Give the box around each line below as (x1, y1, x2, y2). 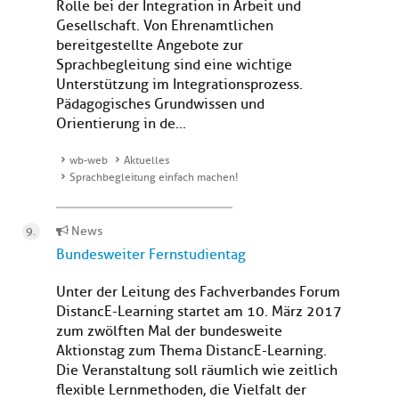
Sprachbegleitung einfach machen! (69, 170, 238, 185)
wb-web (69, 153, 108, 168)
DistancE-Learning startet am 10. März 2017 (56, 303, 342, 322)
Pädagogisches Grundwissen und (56, 95, 265, 114)
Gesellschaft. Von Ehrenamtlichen (56, 17, 273, 36)
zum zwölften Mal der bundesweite (56, 322, 282, 341)
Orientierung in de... (56, 115, 186, 134)
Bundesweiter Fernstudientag (56, 246, 246, 265)
